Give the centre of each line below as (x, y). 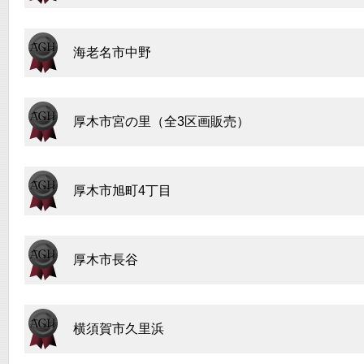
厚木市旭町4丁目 (122, 191)
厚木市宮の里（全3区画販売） (161, 121)
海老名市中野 (112, 52)
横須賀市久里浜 (119, 329)
